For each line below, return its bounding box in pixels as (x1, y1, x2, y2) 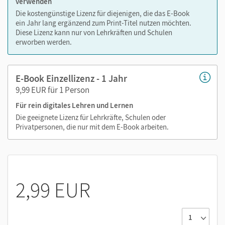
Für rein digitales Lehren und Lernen (16, 100, 133, 110)
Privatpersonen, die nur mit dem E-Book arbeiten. (16, 122, 169, 132)
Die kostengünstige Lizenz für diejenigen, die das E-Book (16, 8, 189, 18)
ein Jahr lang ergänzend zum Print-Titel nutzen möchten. (16, 18, 191, 28)
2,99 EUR (16, 176, 90, 203)
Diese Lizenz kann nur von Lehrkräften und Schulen (16, 27, 172, 37)
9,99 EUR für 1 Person (16, 84, 89, 95)
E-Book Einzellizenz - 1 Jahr (16, 72, 127, 84)
